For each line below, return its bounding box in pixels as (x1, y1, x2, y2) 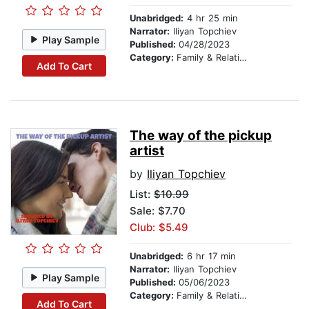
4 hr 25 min (183, 12, 238, 24)
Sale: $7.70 (130, 204, 186, 218)
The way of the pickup (130, 128, 272, 144)
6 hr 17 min (183, 250, 236, 262)
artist (130, 143, 164, 159)
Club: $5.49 (130, 221, 188, 235)
